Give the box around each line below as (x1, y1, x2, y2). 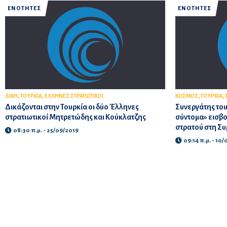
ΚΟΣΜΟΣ (175, 93, 198, 99)
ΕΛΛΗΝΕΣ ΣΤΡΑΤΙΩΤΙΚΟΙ (44, 93, 103, 99)
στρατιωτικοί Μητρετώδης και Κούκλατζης (5, 112, 146, 121)
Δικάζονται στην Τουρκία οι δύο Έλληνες (5, 102, 139, 111)
